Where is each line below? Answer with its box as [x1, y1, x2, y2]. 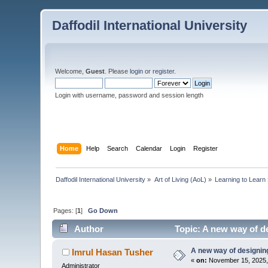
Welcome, [55, 68, 86, 75]
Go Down [88, 206, 118, 214]
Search [106, 144, 128, 152]
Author [74, 224, 103, 234]
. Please [105, 68, 130, 75]
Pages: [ [53, 206, 78, 214]
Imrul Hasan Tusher [71, 247, 153, 258]
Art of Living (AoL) [154, 175, 206, 183]
